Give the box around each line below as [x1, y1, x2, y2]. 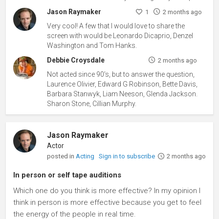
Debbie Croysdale [47, 56, 105, 64]
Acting [76, 152, 96, 160]
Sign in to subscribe [99, 152, 155, 160]
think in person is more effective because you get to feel [13, 197, 201, 207]
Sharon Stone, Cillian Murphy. [47, 99, 137, 108]
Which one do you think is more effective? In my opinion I [13, 186, 200, 195]
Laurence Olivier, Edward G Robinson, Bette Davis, [47, 80, 198, 88]
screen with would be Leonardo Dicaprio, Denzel [47, 31, 194, 40]
